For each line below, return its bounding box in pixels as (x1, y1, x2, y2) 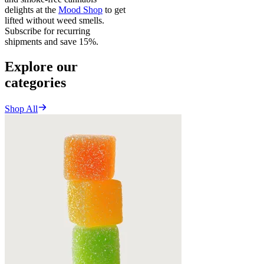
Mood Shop (58, 5, 103, 15)
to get (103, 5, 126, 15)
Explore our (5, 59, 78, 75)
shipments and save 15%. (5, 37, 98, 47)
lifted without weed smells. (5, 15, 104, 26)
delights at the (5, 5, 58, 15)
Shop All (5, 104, 38, 114)
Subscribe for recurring (5, 26, 90, 37)
